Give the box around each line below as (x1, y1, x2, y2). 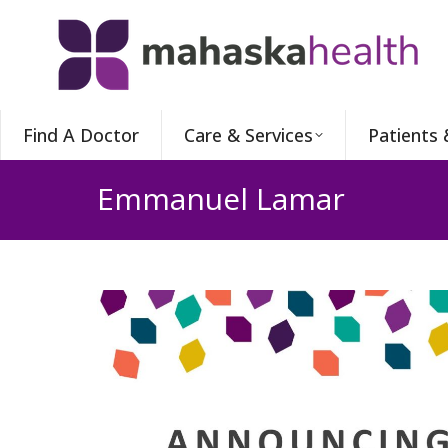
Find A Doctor (22, 123, 139, 147)
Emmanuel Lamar (97, 177, 345, 219)
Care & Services (183, 123, 313, 147)
